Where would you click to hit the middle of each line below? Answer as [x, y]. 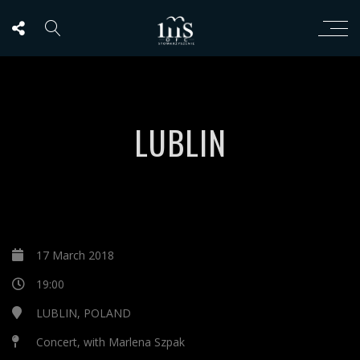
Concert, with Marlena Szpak [110, 342]
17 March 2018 [75, 255]
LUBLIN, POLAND [84, 313]
